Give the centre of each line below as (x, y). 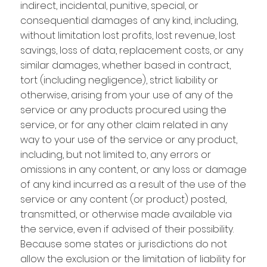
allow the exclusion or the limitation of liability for (133, 259)
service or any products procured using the (123, 110)
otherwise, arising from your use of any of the (126, 95)
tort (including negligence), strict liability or (119, 80)
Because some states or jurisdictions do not (123, 244)
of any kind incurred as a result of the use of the (133, 184)
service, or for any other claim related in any (124, 125)
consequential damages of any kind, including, (129, 20)
